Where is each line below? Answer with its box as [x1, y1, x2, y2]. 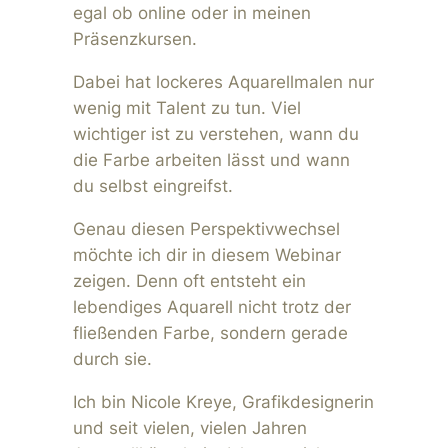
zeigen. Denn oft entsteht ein [72, 270, 306, 291]
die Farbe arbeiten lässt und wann [72, 150, 350, 171]
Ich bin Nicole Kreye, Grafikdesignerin [72, 391, 374, 412]
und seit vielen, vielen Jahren [72, 417, 307, 438]
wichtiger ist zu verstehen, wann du [72, 124, 359, 145]
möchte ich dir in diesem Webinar [72, 244, 341, 265]
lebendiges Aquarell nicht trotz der [72, 296, 351, 317]
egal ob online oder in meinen [72, 3, 311, 24]
